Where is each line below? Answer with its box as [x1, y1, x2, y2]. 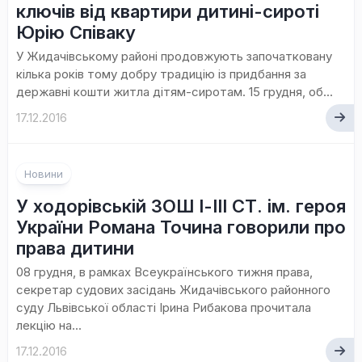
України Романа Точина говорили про [16, 217, 346, 238]
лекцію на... [16, 318, 82, 333]
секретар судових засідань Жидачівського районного [16, 282, 330, 297]
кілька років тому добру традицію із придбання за [16, 66, 306, 82]
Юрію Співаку [16, 22, 136, 43]
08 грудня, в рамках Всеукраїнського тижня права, [16, 264, 313, 280]
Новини [24, 167, 63, 180]
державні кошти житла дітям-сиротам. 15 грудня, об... [16, 84, 333, 99]
